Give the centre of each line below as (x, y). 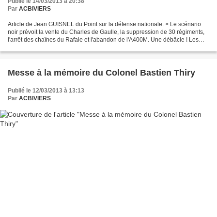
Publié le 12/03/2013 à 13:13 (46, 91)
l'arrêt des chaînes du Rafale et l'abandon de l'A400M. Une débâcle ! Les (103, 40)
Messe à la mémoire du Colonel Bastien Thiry (101, 73)
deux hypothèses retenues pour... (51, 48)
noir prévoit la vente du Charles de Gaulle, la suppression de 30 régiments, (106, 32)
